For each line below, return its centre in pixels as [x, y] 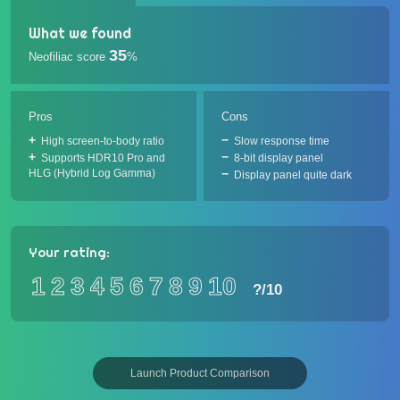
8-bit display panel [279, 158]
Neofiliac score [67, 57]
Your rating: [69, 253]
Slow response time [282, 141]
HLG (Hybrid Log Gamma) [92, 173]
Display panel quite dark [293, 175]
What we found [80, 33]
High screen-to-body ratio [103, 141]
